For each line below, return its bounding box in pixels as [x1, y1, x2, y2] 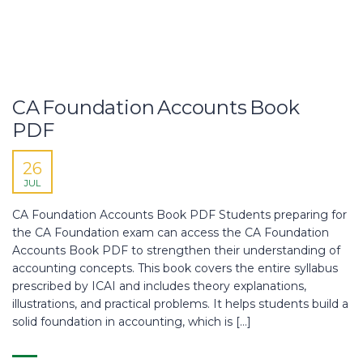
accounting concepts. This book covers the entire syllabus [12, 261, 338, 275]
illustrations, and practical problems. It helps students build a [12, 297, 348, 311]
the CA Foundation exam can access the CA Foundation [12, 225, 329, 240]
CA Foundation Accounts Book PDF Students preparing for [12, 207, 347, 222]
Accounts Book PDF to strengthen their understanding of [12, 243, 340, 258]
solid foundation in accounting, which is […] [12, 314, 251, 329]
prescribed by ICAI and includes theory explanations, [12, 279, 306, 293]
